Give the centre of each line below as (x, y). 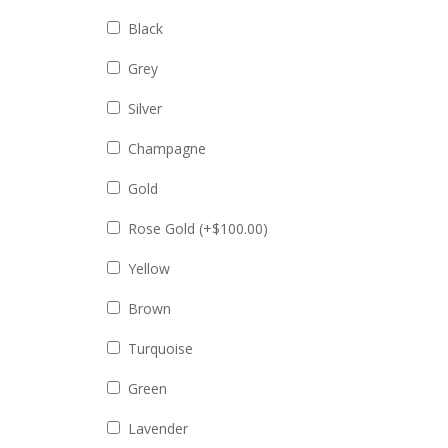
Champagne (167, 149)
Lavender (158, 429)
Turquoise (161, 349)
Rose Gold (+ (170, 229)
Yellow (149, 269)
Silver (145, 109)
